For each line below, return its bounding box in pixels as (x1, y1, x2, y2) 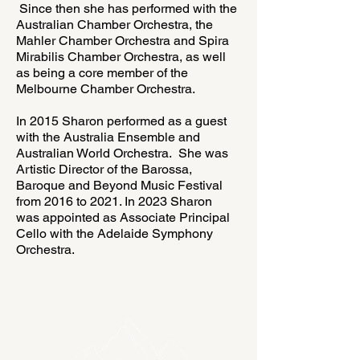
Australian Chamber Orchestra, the (16, 17, 213, 32)
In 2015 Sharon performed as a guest (16, 113, 227, 129)
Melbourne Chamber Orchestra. (16, 81, 195, 96)
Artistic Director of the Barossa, (16, 162, 192, 177)
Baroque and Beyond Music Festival (16, 178, 223, 193)
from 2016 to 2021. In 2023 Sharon (16, 194, 212, 209)
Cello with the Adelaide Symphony (16, 226, 213, 241)
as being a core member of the (16, 65, 188, 80)
